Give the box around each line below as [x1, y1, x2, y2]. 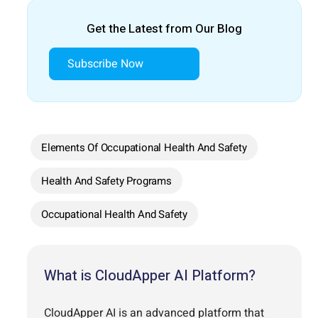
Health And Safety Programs [41, 173, 172, 190]
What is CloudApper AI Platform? [44, 265, 256, 287]
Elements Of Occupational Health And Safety [41, 140, 247, 156]
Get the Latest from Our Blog [87, 20, 242, 38]
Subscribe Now [67, 55, 143, 73]
